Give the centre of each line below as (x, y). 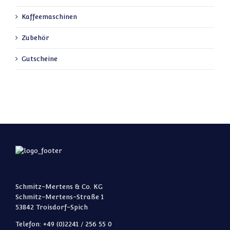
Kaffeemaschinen (49, 16)
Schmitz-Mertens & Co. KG (59, 186)
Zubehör (35, 37)
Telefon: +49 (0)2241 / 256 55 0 (64, 224)
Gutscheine (40, 59)
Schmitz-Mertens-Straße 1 (60, 197)
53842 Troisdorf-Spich (52, 207)
